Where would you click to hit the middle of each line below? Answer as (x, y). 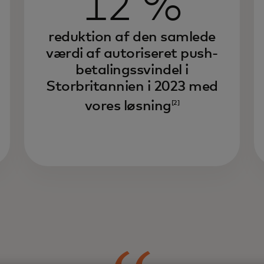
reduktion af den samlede (132, 37)
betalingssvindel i (132, 70)
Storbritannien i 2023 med (132, 87)
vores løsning (128, 106)
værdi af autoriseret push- (132, 54)
